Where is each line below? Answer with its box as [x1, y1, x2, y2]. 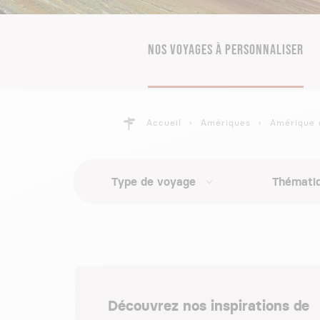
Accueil [146, 117, 181, 128]
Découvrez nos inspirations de [108, 297, 309, 314]
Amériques [201, 117, 251, 128]
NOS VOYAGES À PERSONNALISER [148, 41, 304, 59]
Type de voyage [111, 174, 196, 189]
